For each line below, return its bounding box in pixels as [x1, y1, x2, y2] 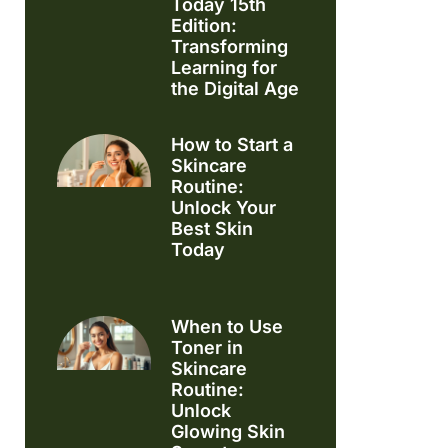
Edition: [171, 14, 238, 36]
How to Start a [171, 133, 294, 155]
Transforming [171, 35, 289, 57]
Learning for [171, 56, 278, 78]
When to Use [171, 316, 284, 338]
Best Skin [171, 217, 254, 239]
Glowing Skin [171, 421, 286, 443]
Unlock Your [171, 196, 277, 218]
